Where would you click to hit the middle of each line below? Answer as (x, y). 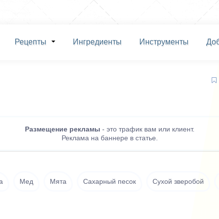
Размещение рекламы (62, 129)
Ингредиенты (97, 42)
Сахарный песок (109, 181)
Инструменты (164, 42)
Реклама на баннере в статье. (109, 138)
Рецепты (30, 42)
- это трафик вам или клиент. (147, 129)
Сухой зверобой (178, 181)
